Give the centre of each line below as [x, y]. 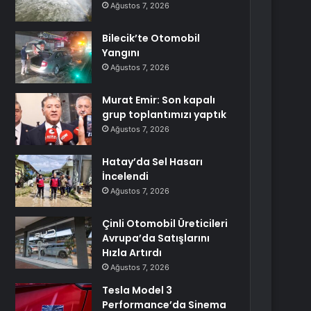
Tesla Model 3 [137, 290]
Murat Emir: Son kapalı [159, 100]
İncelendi [126, 176]
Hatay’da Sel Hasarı [153, 162]
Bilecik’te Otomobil [151, 38]
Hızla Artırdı [132, 253]
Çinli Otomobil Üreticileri [165, 224]
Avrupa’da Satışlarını [156, 238]
